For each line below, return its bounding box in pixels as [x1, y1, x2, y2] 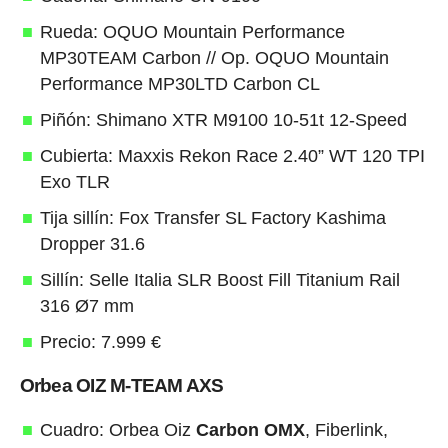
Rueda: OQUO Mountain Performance [39, 21, 345, 42]
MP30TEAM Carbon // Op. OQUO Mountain [39, 47, 389, 68]
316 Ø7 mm [39, 295, 134, 316]
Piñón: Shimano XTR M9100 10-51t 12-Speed [39, 109, 407, 130]
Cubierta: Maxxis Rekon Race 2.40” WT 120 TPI [39, 145, 425, 166]
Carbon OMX [195, 419, 305, 440]
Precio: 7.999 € [39, 331, 161, 352]
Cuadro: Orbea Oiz [39, 419, 196, 440]
